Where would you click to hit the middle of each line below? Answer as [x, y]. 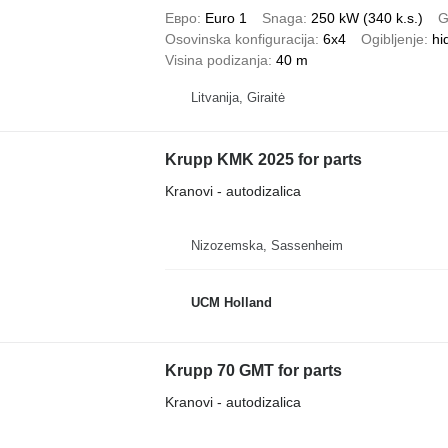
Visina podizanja [216, 59]
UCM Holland [231, 302]
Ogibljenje [392, 38]
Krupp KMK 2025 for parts [263, 159]
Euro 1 [225, 17]
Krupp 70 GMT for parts [253, 370]
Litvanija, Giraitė [237, 97]
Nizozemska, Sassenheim [266, 245]
